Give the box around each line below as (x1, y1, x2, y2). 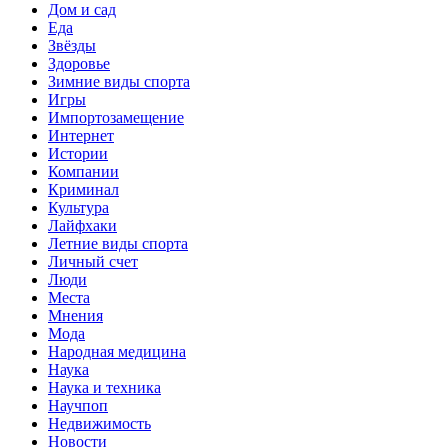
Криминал (48, 180, 119, 198)
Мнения (48, 306, 103, 324)
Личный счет (48, 252, 138, 270)
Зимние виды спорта (48, 72, 190, 90)
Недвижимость (48, 414, 151, 432)
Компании (48, 162, 119, 180)
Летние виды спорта (48, 234, 188, 252)
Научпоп (48, 396, 108, 414)
